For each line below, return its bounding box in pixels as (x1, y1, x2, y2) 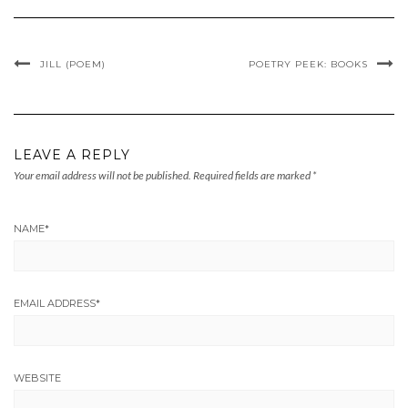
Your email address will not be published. (14, 168, 191, 182)
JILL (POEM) (40, 58, 106, 70)
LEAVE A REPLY (14, 147, 130, 163)
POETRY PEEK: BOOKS (249, 58, 368, 70)
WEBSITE (14, 372, 61, 384)
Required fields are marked (191, 168, 312, 182)
